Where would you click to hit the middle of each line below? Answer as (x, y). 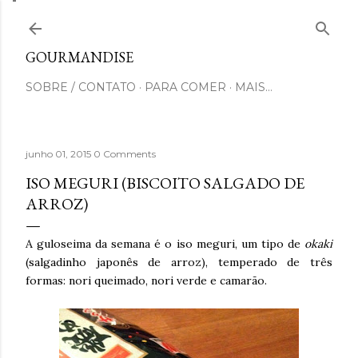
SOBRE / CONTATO (81, 87)
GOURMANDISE (80, 57)
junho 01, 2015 (60, 154)
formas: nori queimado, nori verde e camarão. (146, 280)
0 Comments (125, 154)
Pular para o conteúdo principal (179, 20)
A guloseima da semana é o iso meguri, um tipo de (165, 244)
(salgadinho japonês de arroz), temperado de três (179, 262)
